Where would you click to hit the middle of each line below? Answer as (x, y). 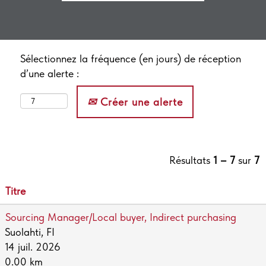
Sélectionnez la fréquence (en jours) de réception (131, 58)
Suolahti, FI (30, 232)
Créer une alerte (140, 102)
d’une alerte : (50, 73)
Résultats (191, 160)
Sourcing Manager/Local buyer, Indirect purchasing (121, 217)
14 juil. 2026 (33, 247)
